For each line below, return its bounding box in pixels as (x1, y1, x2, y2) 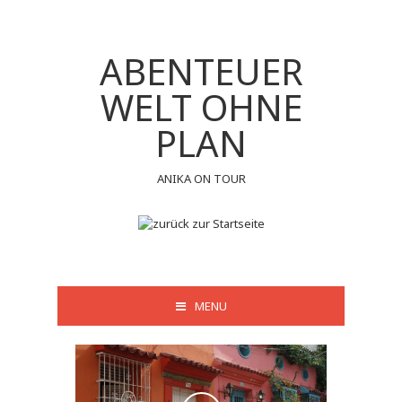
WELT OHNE (100, 83, 302, 132)
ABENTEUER (99, 47, 303, 96)
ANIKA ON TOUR (156, 170, 246, 187)
